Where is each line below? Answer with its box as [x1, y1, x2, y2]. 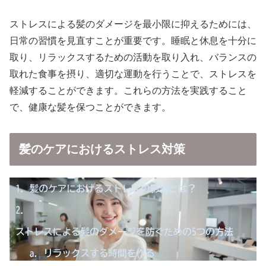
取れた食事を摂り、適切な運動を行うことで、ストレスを [9, 69, 256, 79]
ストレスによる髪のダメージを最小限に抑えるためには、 [9, 19, 256, 29]
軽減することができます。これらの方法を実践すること [9, 85, 247, 96]
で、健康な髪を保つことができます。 [9, 102, 171, 112]
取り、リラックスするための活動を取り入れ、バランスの [9, 52, 256, 62]
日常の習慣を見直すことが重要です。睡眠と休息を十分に [9, 36, 256, 46]
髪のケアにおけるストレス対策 [19, 142, 185, 156]
